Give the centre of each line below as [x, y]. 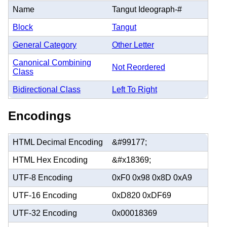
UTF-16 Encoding [45, 195]
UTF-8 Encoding [43, 177]
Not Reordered [139, 67]
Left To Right [135, 89]
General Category [45, 45]
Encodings [40, 116]
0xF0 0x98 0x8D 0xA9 [152, 177]
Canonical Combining [52, 62]
